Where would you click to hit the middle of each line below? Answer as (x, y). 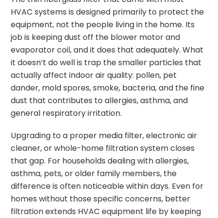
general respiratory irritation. (67, 113)
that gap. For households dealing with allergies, (100, 161)
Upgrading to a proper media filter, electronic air (104, 135)
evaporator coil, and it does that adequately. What (107, 50)
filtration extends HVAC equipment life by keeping (106, 211)
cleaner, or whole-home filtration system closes (103, 148)
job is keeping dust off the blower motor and (96, 37)
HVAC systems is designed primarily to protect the (108, 12)
